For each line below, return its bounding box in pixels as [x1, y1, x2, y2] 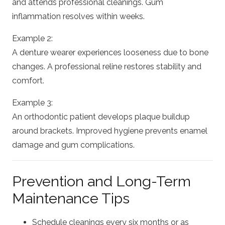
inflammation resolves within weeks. [12, 11, 145, 21]
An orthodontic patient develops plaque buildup [12, 111, 190, 122]
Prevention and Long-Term [12, 172, 191, 190]
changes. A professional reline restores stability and [12, 61, 201, 71]
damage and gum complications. [12, 140, 135, 150]
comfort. [12, 75, 44, 85]
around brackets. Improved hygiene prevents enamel [12, 126, 207, 136]
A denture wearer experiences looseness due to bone [12, 47, 208, 57]
